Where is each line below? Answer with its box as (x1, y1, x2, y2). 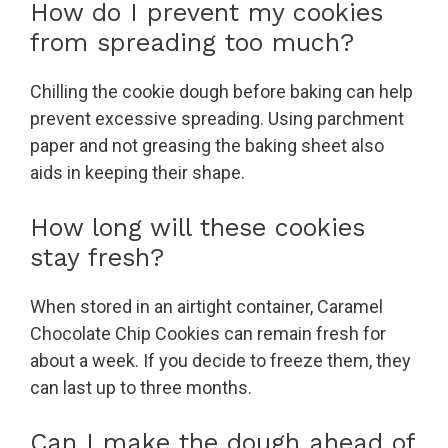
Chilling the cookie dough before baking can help (30, 80, 413, 102)
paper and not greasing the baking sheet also (30, 134, 384, 156)
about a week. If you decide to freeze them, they (30, 349, 411, 371)
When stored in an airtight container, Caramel (30, 295, 383, 317)
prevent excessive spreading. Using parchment (30, 107, 404, 129)
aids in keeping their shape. (30, 161, 245, 183)
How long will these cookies (30, 212, 365, 242)
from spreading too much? (30, 27, 354, 57)
